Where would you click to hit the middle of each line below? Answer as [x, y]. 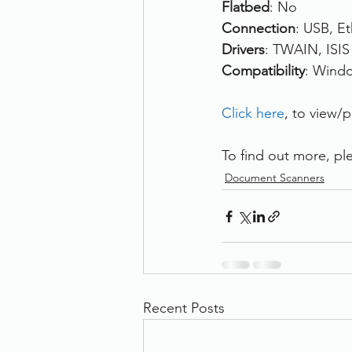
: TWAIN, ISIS [307, 49]
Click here [253, 113]
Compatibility [263, 71]
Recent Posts [184, 308]
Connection [258, 28]
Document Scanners [275, 178]
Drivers [243, 49]
